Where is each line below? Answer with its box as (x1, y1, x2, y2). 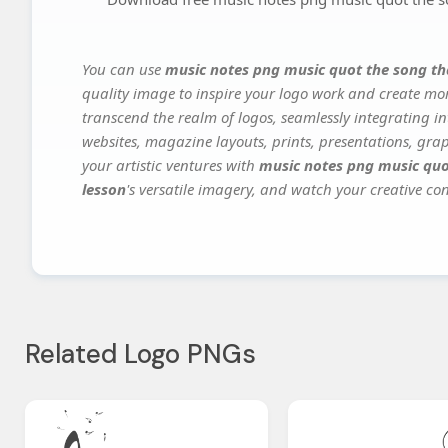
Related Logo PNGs (25, 337, 256, 372)
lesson (82, 179, 126, 200)
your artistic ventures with (82, 155, 259, 176)
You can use (82, 59, 165, 80)
